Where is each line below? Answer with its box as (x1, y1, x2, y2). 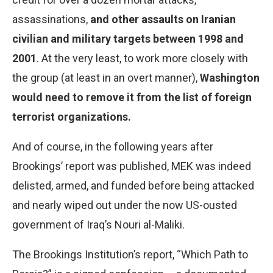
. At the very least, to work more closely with (37, 51, 248, 65)
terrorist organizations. (12, 110, 131, 123)
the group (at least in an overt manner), (12, 71, 200, 84)
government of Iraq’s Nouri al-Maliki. (12, 218, 185, 231)
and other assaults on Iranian (90, 12, 236, 26)
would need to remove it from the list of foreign (12, 90, 252, 104)
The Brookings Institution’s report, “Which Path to (12, 247, 248, 261)
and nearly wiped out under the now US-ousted (12, 198, 237, 211)
